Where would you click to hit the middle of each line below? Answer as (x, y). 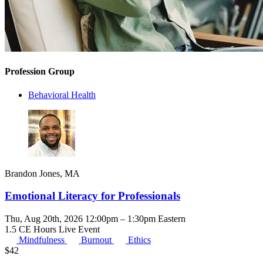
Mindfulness (43, 240)
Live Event (79, 230)
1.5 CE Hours (32, 230)
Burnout (97, 240)
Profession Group (40, 72)
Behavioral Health (62, 95)
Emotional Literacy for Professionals (92, 196)
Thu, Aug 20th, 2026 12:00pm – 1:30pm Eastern (95, 219)
